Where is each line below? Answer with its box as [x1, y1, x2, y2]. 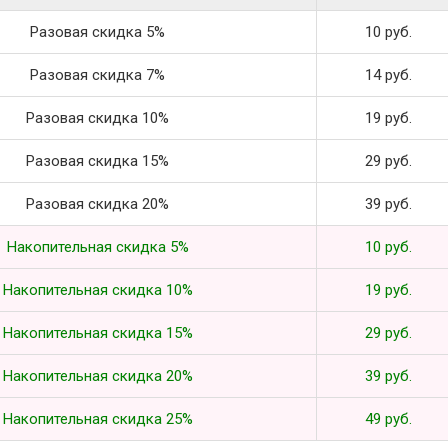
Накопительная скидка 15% [2, 323, 193, 342]
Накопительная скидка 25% [2, 409, 193, 428]
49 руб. [364, 409, 412, 428]
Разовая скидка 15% [26, 151, 169, 170]
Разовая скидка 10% [26, 108, 169, 127]
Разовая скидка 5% [30, 22, 165, 41]
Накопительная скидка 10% [2, 280, 193, 299]
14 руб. [364, 65, 412, 84]
